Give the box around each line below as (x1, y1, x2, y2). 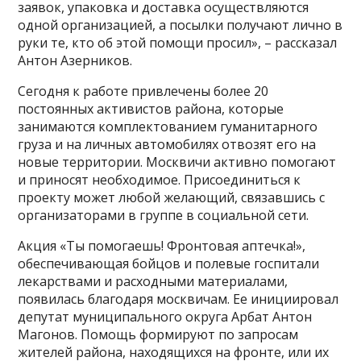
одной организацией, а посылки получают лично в (18, 16, 343, 35)
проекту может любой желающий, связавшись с (18, 189, 326, 207)
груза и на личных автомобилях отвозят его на (18, 135, 317, 154)
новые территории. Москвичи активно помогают (18, 153, 337, 172)
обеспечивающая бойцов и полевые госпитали (18, 255, 320, 273)
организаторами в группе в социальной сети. (18, 206, 309, 225)
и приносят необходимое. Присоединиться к (18, 171, 301, 189)
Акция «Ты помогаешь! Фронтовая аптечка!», (18, 237, 306, 255)
